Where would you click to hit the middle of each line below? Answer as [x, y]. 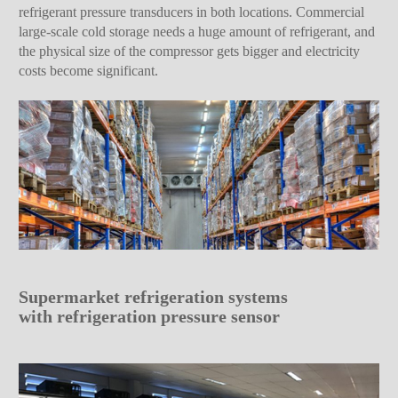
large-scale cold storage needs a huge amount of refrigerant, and [197, 31]
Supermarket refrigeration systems [154, 297]
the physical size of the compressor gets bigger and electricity [190, 51]
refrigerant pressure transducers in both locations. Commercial [192, 12]
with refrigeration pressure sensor [150, 317]
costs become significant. [89, 70]
